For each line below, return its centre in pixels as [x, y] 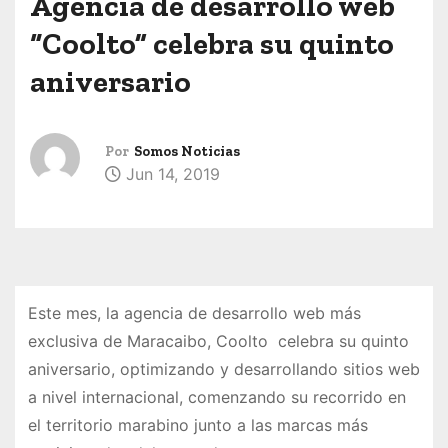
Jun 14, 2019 [170, 174]
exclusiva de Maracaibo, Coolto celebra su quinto [218, 340]
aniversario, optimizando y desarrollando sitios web [223, 368]
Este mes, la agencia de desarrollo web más [194, 312]
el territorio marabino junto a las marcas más [197, 424]
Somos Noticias [187, 152]
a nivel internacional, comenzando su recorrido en [216, 396]
